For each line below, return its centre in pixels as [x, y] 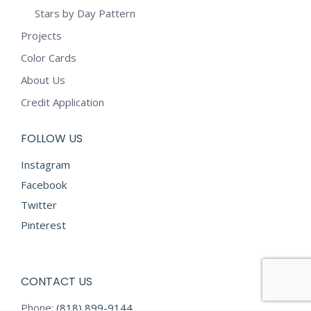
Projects [41, 35]
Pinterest [43, 225]
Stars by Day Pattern [85, 13]
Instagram [45, 165]
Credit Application [62, 102]
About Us [43, 80]
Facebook [44, 185]
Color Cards [49, 58]
